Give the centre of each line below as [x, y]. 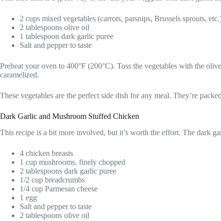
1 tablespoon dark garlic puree [67, 37]
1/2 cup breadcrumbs [52, 180]
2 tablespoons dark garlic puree [68, 171]
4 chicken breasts [46, 153]
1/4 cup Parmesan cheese [59, 189]
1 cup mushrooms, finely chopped [73, 162]
